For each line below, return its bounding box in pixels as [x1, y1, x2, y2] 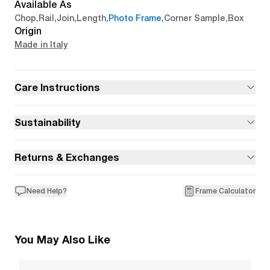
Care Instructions [14, 81, 100, 93]
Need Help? [27, 187, 67, 195]
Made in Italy [14, 40, 67, 49]
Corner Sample [164, 13, 225, 23]
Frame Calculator [195, 187, 256, 195]
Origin [14, 25, 42, 37]
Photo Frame [108, 13, 162, 23]
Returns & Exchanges [14, 151, 119, 163]
